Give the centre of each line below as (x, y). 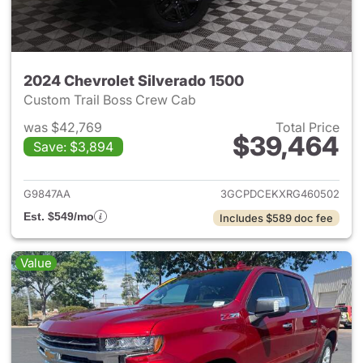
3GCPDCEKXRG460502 (280, 194)
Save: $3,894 (73, 147)
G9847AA (47, 194)
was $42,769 (63, 127)
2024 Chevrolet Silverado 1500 (134, 81)
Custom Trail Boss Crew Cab (111, 100)
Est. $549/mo (59, 216)
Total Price (307, 127)
